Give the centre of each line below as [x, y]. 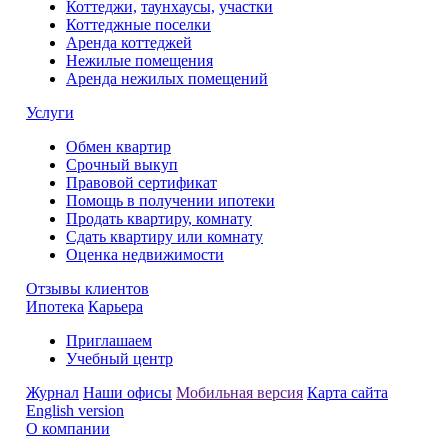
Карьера [115, 306]
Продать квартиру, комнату [159, 218]
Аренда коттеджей [129, 42]
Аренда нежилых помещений [167, 78]
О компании [68, 428]
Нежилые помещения [139, 60]
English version [75, 410]
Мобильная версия [239, 392]
